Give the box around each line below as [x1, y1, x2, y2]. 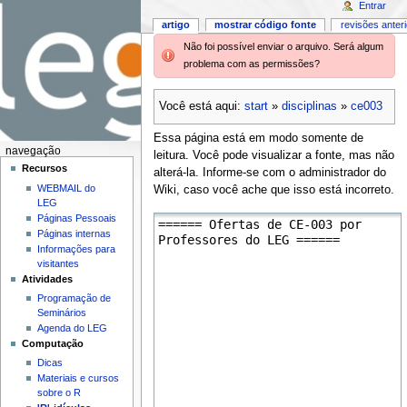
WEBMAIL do [36, 182, 95, 194]
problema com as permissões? [183, 58, 320, 70]
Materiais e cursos [36, 372, 119, 384]
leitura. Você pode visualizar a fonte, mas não [153, 149, 394, 163]
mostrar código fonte [213, 19, 316, 31]
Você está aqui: [158, 100, 244, 114]
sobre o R [36, 387, 81, 399]
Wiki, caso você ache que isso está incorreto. [153, 184, 394, 197]
